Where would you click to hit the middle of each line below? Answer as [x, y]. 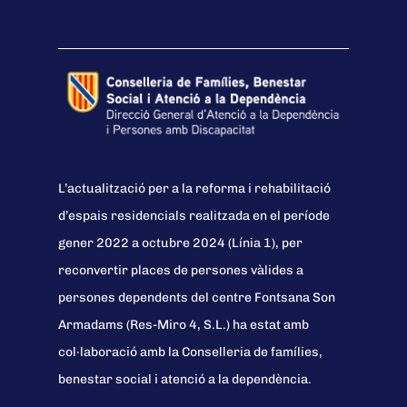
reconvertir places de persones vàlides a [181, 270]
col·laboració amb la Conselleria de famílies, [191, 352]
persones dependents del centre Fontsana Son [197, 297]
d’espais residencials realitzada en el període [194, 215]
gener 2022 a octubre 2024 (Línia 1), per [181, 243]
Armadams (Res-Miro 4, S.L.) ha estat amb [184, 324]
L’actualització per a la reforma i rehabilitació [195, 188]
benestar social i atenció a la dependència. [185, 379]
